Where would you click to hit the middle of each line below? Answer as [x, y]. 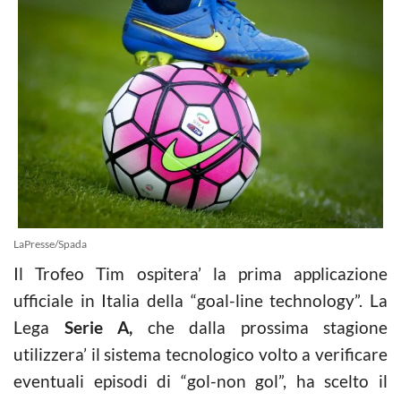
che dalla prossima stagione [260, 327]
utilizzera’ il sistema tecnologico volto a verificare [200, 354]
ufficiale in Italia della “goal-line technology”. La [200, 300]
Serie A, [98, 327]
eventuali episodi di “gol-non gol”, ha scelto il [200, 380]
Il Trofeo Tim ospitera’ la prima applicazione [200, 273]
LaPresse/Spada [50, 243]
